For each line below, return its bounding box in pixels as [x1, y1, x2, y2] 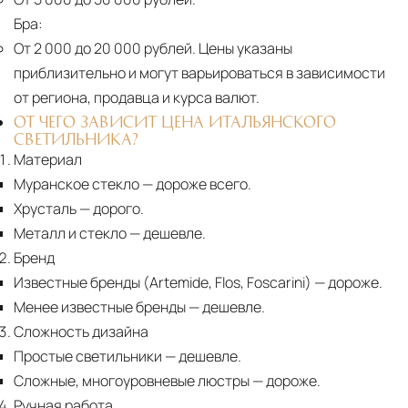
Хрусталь [14, 199, 76, 219]
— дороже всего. [139, 174, 251, 195]
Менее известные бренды [14, 297, 186, 318]
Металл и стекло [14, 223, 127, 244]
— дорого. [76, 199, 144, 219]
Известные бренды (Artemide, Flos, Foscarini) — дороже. [14, 272, 382, 293]
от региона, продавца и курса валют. [14, 87, 260, 108]
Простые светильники [14, 346, 162, 367]
